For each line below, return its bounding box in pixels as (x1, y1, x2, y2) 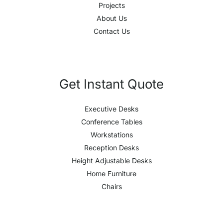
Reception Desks (84, 143, 139, 152)
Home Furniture (87, 169, 136, 178)
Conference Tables (81, 117, 142, 126)
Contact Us (93, 26, 130, 35)
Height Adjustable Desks (71, 156, 152, 165)
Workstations (90, 130, 133, 139)
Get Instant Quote (59, 76, 164, 92)
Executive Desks (85, 104, 138, 113)
